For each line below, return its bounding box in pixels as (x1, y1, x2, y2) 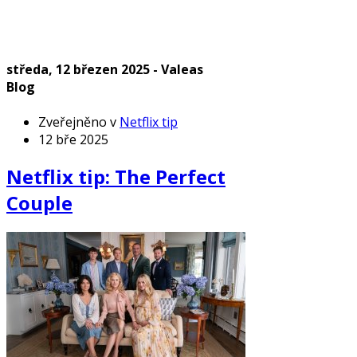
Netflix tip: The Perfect (6, 163, 226, 190)
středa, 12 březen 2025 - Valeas (6, 61, 203, 79)
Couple (6, 190, 73, 217)
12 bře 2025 (38, 130, 108, 148)
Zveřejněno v (38, 112, 116, 131)
